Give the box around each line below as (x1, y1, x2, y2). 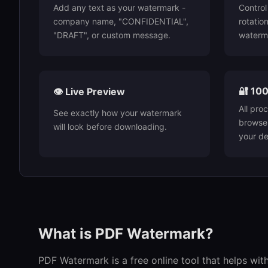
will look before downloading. (53, 121, 167, 132)
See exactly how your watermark (53, 108, 182, 118)
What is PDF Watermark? (38, 225, 214, 242)
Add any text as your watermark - (53, 2, 185, 13)
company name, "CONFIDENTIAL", (53, 16, 188, 26)
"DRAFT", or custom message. (53, 30, 170, 40)
